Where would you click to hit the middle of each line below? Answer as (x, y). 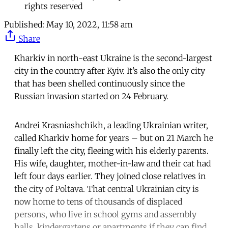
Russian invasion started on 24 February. (91, 96)
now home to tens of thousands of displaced (98, 201)
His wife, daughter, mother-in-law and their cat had (112, 163)
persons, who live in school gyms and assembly (105, 214)
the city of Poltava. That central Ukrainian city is (107, 189)
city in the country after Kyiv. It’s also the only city (110, 70)
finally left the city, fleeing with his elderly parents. (111, 150)
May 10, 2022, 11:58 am (90, 24)
